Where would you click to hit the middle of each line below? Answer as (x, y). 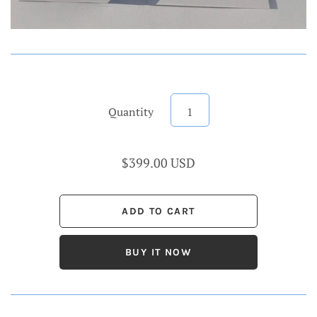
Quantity (131, 112)
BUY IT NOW (158, 253)
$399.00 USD (158, 163)
